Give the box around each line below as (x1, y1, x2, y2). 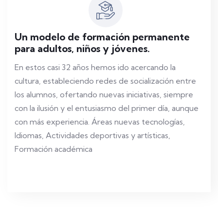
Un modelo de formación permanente (15, 31, 190, 43)
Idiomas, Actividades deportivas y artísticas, (15, 130, 170, 141)
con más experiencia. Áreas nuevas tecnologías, (15, 117, 185, 127)
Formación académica (15, 144, 92, 154)
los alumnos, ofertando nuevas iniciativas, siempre (15, 90, 193, 100)
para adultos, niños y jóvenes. (15, 42, 150, 55)
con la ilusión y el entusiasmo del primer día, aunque (15, 103, 199, 113)
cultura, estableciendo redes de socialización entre (15, 76, 196, 86)
